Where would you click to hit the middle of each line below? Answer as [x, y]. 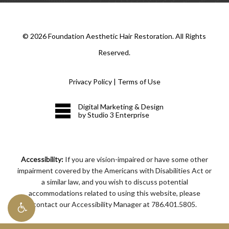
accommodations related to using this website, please [114, 193]
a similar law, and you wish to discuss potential [114, 182]
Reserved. [114, 53]
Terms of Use [139, 82]
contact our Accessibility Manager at [92, 204]
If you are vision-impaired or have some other [136, 159]
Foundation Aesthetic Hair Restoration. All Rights [127, 36]
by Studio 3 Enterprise [114, 115]
